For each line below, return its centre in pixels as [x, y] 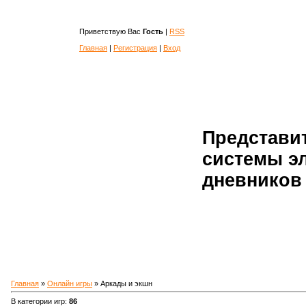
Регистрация [135, 48]
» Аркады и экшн [122, 283]
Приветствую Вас [110, 31]
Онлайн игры [70, 283]
